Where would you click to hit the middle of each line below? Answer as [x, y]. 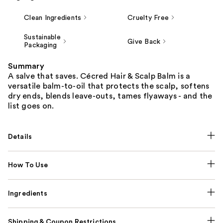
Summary [26, 66]
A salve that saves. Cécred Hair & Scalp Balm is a [99, 76]
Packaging [41, 45]
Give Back [144, 42]
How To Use [28, 165]
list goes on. [31, 106]
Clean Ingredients [53, 18]
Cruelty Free [148, 18]
